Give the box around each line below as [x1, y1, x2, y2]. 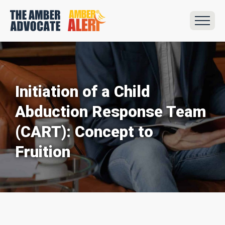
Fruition [15, 142, 70, 161]
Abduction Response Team [15, 102, 206, 121]
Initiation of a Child [15, 82, 150, 101]
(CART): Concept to [15, 122, 153, 141]
